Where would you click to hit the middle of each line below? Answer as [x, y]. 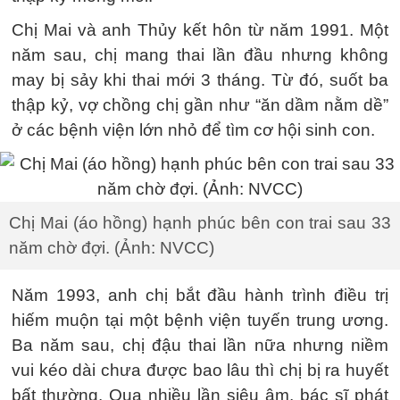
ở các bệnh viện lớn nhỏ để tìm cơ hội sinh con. [193, 130]
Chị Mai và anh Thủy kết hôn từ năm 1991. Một [200, 30]
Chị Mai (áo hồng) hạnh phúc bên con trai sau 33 [200, 223]
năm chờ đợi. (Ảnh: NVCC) [112, 248]
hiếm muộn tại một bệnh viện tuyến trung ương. [200, 320]
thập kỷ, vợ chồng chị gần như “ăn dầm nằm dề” [200, 105]
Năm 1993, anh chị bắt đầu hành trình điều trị [200, 295]
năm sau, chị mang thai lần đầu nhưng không [200, 55]
